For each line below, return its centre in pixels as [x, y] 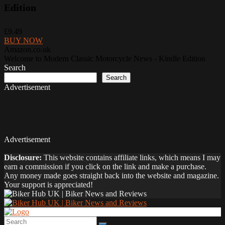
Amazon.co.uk [27, 49]
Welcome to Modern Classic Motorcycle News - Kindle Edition [105, 59]
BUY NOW [23, 40]
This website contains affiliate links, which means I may [131, 157]
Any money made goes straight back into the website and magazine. [111, 176]
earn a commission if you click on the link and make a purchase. [105, 166]
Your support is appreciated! [48, 185]
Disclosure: [23, 157]
